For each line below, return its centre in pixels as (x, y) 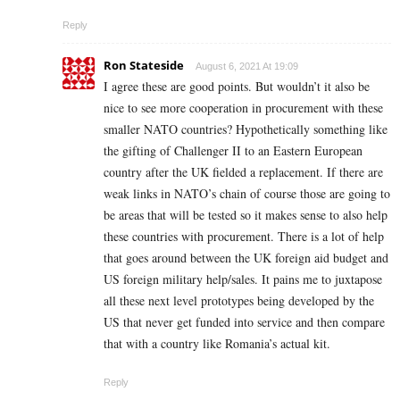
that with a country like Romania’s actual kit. (217, 343)
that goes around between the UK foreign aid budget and (246, 257)
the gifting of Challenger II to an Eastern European (233, 150)
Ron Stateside (144, 65)
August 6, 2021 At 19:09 (247, 66)
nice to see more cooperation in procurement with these (243, 107)
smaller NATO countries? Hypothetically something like (246, 129)
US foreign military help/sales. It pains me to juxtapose (243, 279)
